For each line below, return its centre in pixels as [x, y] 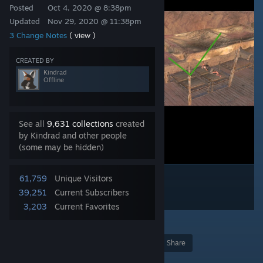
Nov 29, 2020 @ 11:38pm [95, 21]
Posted [21, 8]
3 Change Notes [39, 35]
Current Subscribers [92, 192]
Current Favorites [87, 206]
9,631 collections [80, 124]
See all [33, 124]
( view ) [82, 35]
